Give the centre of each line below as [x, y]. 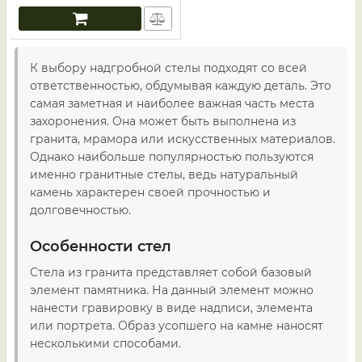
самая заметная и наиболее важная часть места [172, 103]
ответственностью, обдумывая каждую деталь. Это [181, 86]
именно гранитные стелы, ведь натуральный [164, 175]
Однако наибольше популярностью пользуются [172, 157]
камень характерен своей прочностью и [150, 192]
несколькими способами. [105, 343]
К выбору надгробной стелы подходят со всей [168, 68]
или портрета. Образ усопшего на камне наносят [177, 326]
